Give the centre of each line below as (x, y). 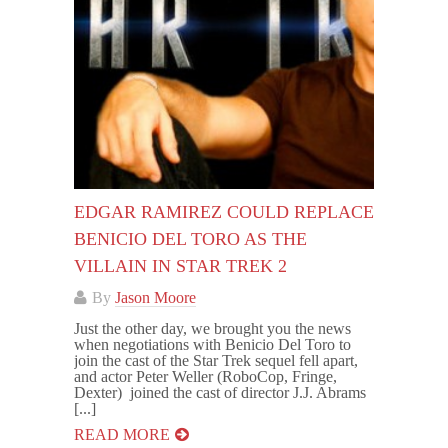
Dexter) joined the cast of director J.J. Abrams (220, 392)
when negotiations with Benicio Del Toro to (212, 344)
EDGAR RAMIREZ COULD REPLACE (224, 211)
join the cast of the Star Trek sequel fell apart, (216, 360)
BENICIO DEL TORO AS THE (190, 238)
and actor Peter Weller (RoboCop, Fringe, (205, 376)
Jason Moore (155, 297)
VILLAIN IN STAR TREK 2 (180, 265)
